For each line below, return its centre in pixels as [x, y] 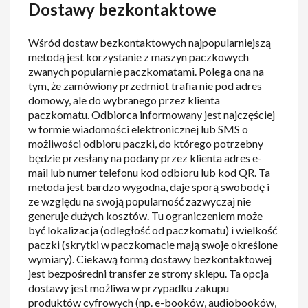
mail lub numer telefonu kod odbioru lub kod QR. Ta [150, 173]
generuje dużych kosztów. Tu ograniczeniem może [146, 216]
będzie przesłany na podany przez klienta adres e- [145, 158]
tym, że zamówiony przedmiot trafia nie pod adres [145, 86]
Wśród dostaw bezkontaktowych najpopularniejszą [150, 43]
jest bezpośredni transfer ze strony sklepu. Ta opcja [149, 274]
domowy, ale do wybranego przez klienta [124, 100]
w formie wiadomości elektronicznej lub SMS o [139, 129]
